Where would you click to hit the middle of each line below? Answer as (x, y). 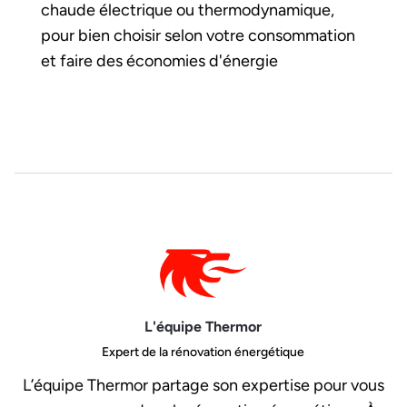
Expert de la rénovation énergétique (203, 352)
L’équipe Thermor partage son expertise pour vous (203, 386)
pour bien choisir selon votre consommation (198, 35)
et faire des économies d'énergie (159, 61)
